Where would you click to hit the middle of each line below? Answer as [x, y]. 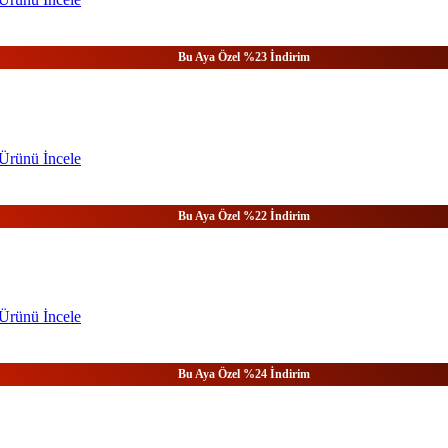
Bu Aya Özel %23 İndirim [244, 57]
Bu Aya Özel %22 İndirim [244, 215]
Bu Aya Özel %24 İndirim [244, 374]
